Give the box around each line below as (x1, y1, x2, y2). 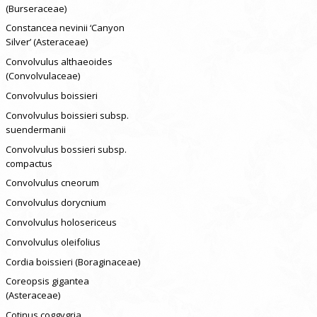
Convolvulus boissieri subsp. (5, 108, 129, 122)
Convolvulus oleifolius (5, 235, 100, 248)
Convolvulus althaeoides (5, 55, 113, 69)
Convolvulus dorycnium (5, 196, 106, 209)
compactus (5, 156, 52, 170)
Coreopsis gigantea (5, 275, 89, 288)
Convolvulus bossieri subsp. (5, 142, 127, 156)
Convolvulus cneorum (5, 176, 99, 190)
